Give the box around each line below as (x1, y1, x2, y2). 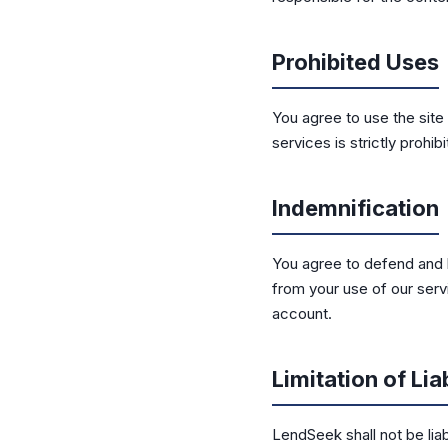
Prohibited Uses (272, 49, 439, 75)
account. (272, 304, 332, 323)
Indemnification (272, 195, 439, 221)
